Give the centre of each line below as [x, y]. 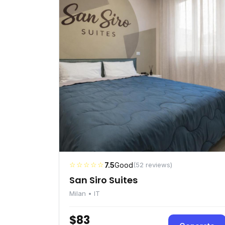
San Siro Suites [103, 180]
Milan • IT [85, 193]
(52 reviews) [153, 165]
